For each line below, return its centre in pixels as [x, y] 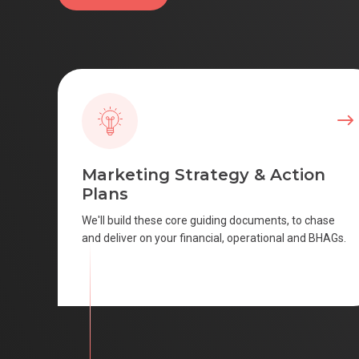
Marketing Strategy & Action [204, 175]
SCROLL [76, 265]
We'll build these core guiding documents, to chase [208, 220]
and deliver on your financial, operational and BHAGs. [214, 238]
